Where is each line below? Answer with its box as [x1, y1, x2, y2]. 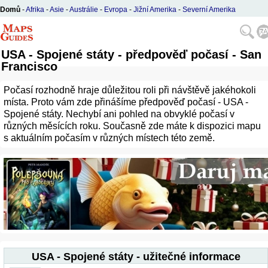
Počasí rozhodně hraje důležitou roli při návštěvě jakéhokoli [4, 85, 256, 95]
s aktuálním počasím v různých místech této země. [4, 133, 215, 143]
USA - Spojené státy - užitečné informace [31, 251, 240, 263]
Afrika [26, 5, 44, 14]
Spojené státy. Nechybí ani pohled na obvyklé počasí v [4, 109, 234, 119]
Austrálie [69, 5, 98, 14]
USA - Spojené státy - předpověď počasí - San [1, 48, 261, 61]
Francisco [1, 60, 57, 73]
